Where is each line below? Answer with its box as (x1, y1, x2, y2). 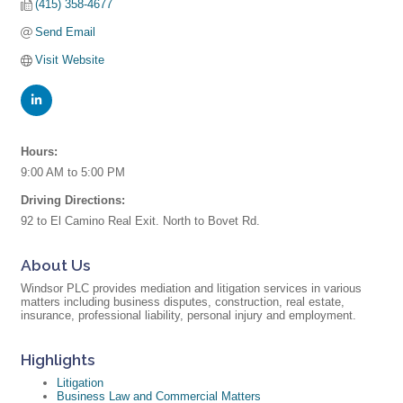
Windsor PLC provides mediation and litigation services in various (21, 282, 362, 296)
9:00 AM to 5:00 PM (21, 166, 125, 180)
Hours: (21, 145, 58, 159)
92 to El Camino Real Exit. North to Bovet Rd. (21, 214, 260, 228)
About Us (21, 256, 91, 275)
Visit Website (35, 53, 105, 67)
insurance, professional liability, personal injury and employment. (21, 309, 356, 323)
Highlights (21, 351, 95, 370)
